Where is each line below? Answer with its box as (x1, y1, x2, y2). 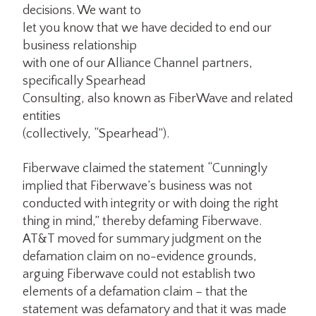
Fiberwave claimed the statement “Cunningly (23, 161, 267, 176)
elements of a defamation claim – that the (23, 284, 248, 299)
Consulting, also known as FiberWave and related (23, 92, 293, 107)
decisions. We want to (23, 4, 141, 18)
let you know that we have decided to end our (23, 21, 272, 36)
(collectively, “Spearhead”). (23, 127, 169, 142)
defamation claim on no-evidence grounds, (23, 249, 257, 264)
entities (23, 109, 61, 124)
